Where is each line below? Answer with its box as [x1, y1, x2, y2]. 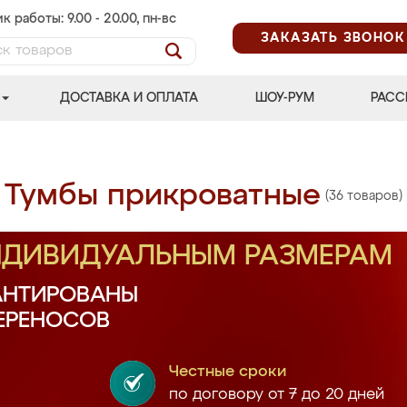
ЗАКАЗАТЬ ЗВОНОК [261, 31, 405, 45]
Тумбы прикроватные [5, 181, 321, 211]
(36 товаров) [325, 189, 402, 203]
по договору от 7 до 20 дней [168, 387, 384, 402]
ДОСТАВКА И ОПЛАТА [60, 92, 199, 104]
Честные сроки [168, 364, 286, 380]
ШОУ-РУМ [254, 92, 314, 104]
